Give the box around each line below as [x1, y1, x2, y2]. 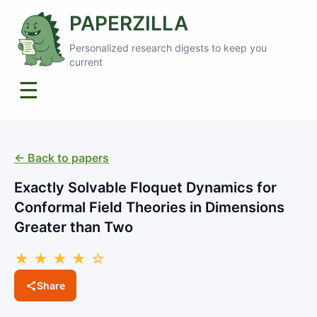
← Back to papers [14, 151, 109, 165]
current [69, 56, 103, 68]
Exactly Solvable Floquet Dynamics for [14, 179, 277, 196]
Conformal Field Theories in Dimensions [14, 199, 284, 216]
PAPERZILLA [69, 11, 189, 35]
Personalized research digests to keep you [69, 42, 267, 54]
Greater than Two [14, 219, 133, 236]
